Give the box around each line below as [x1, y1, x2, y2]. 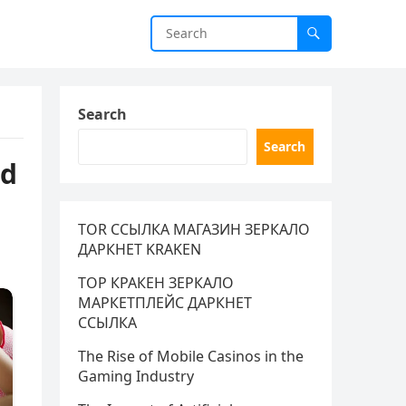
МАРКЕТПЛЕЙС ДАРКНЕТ [78, 293, 252, 313]
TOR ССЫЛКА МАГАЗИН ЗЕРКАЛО [78, 219, 310, 239]
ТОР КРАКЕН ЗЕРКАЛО [78, 273, 234, 293]
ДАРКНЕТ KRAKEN [78, 239, 201, 259]
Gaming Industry [78, 366, 194, 386]
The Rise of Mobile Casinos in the [78, 346, 304, 366]
